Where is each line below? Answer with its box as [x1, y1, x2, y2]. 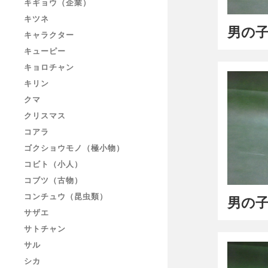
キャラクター [24, 30, 74, 39]
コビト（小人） [24, 159, 83, 169]
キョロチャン [24, 62, 74, 72]
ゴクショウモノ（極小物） [24, 143, 124, 153]
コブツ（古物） [24, 175, 83, 185]
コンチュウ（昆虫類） [24, 191, 108, 201]
